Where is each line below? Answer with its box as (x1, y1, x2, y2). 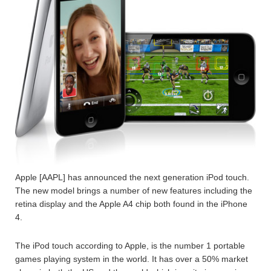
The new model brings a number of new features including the (15, 185, 252, 195)
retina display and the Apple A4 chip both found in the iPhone (15, 198, 247, 209)
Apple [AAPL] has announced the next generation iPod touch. (15, 172, 249, 182)
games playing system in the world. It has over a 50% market (15, 253, 248, 264)
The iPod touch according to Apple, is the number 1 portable (15, 240, 245, 250)
